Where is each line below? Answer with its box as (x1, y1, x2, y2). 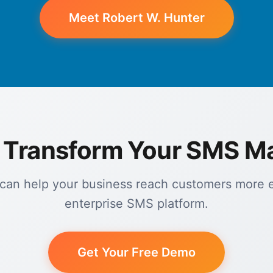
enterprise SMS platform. (65, 196, 208, 211)
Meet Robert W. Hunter (68, 10, 205, 25)
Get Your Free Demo (77, 245, 196, 260)
